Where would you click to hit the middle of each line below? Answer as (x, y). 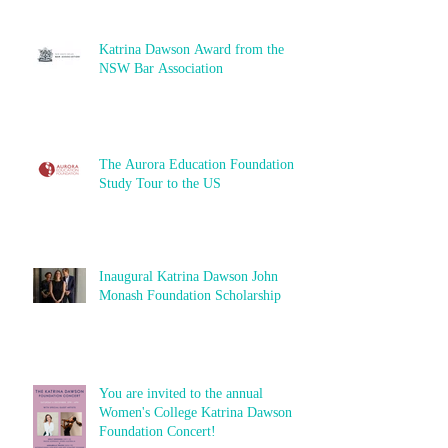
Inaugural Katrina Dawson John (188, 276)
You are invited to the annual (181, 393)
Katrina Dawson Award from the (191, 49)
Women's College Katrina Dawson (195, 412)
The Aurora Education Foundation (196, 164)
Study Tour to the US (160, 183)
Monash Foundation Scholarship (190, 295)
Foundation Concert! (157, 431)
